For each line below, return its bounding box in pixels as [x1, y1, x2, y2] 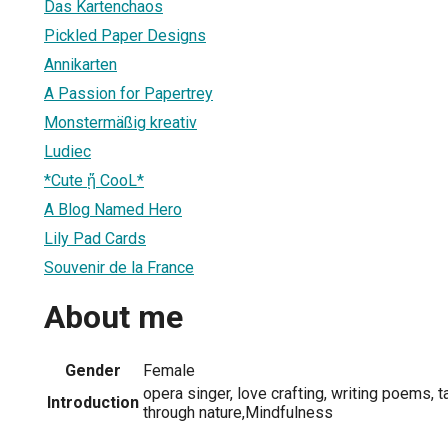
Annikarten [44, 54, 117, 74]
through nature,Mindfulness [143, 402, 333, 422]
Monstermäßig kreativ [44, 112, 197, 132]
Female [143, 360, 195, 380]
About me [44, 298, 183, 337]
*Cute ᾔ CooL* [44, 170, 144, 190]
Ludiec [44, 141, 91, 161]
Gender [65, 360, 121, 380]
